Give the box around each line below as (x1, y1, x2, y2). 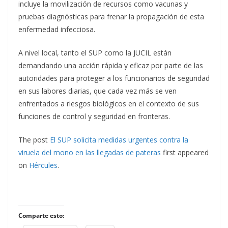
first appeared (161, 148, 209, 157)
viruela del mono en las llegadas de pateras (18, 148, 161, 157)
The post (18, 135, 50, 145)
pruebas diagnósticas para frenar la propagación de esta (18, 12, 204, 21)
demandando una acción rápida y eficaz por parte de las (18, 61, 203, 70)
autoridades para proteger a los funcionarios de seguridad (18, 73, 210, 83)
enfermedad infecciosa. (18, 24, 95, 34)
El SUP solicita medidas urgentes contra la (50, 135, 188, 145)
